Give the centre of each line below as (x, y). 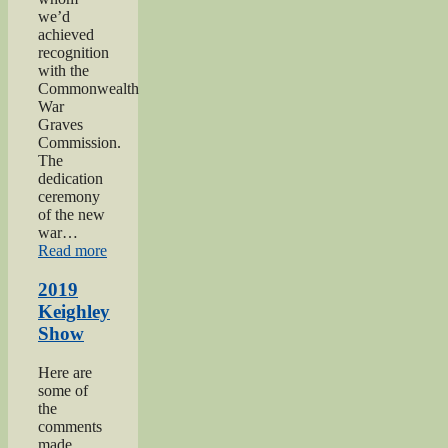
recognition (73, 53)
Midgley (132, 322)
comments (70, 426)
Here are (65, 372)
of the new (71, 215)
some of (63, 390)
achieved (66, 35)
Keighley (74, 311)
